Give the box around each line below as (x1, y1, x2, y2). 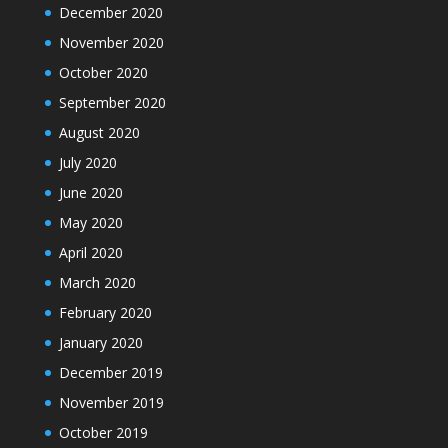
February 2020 (58, 302, 152, 322)
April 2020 (58, 242, 123, 262)
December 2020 (58, 2, 163, 22)
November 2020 (58, 32, 164, 52)
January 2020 (58, 332, 143, 352)
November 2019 (58, 392, 164, 412)
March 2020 (58, 272, 136, 292)
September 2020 (58, 92, 166, 112)
